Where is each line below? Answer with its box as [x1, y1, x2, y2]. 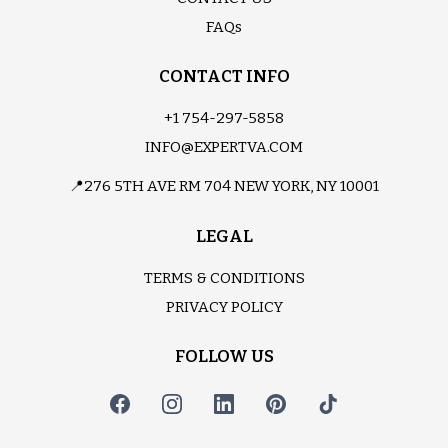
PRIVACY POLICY [165, 298, 283, 317]
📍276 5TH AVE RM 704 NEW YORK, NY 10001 [69, 177, 379, 196]
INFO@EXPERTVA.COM [145, 138, 303, 157]
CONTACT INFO [158, 66, 290, 88]
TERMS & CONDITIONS [143, 269, 305, 288]
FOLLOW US [174, 346, 274, 368]
